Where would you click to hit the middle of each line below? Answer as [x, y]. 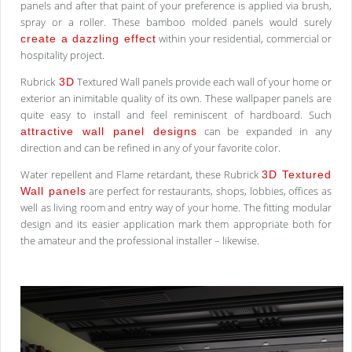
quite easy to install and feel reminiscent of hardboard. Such [176, 115]
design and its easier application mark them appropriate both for [176, 224]
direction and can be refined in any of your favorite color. [150, 148]
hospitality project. [62, 55]
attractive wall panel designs [109, 132]
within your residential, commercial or [244, 39]
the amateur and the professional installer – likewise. [140, 241]
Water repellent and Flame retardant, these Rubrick [141, 175]
